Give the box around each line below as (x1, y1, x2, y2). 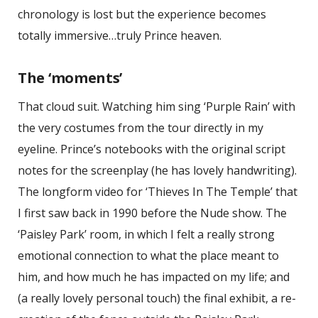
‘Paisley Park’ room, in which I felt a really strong (18, 226, 275, 242)
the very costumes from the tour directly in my (18, 119, 263, 136)
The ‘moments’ (18, 67, 123, 87)
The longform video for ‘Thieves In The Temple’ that (18, 183, 297, 199)
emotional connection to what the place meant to (18, 247, 279, 263)
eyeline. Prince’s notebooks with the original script (18, 141, 285, 157)
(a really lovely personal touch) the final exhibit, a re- (18, 290, 296, 306)
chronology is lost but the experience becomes (18, 6, 266, 22)
